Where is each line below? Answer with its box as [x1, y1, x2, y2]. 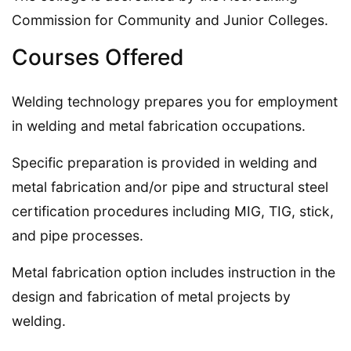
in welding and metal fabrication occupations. [12, 118, 306, 134]
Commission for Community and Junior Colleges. [12, 12, 328, 28]
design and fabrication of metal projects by [12, 288, 291, 305]
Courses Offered [12, 44, 184, 71]
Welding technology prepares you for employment [12, 93, 338, 110]
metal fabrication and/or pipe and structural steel [12, 179, 328, 195]
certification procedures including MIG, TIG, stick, [12, 203, 334, 219]
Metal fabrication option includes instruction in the [12, 264, 335, 280]
